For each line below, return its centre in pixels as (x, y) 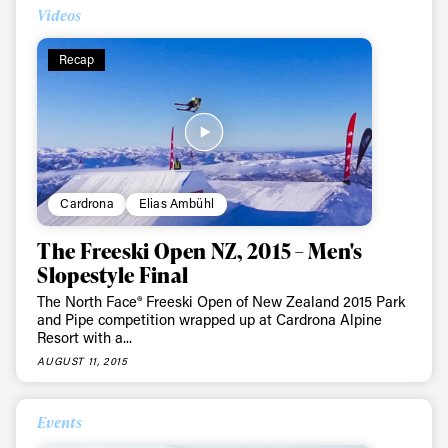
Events (60, 421)
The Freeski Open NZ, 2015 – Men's (200, 250)
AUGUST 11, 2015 (82, 361)
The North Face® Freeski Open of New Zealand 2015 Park (221, 301)
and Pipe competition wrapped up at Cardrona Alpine (210, 319)
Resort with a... (85, 337)
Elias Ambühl (176, 203)
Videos (59, 15)
